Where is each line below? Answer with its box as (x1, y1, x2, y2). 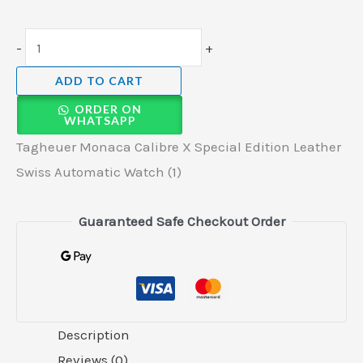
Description (58, 327, 130, 344)
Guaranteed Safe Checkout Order (78, 213, 285, 230)
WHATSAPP (63, 113, 136, 128)
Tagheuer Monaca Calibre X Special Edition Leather (16, 139, 341, 156)
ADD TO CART (54, 74, 143, 88)
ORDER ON (74, 102, 142, 117)
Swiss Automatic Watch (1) (16, 164, 181, 181)
